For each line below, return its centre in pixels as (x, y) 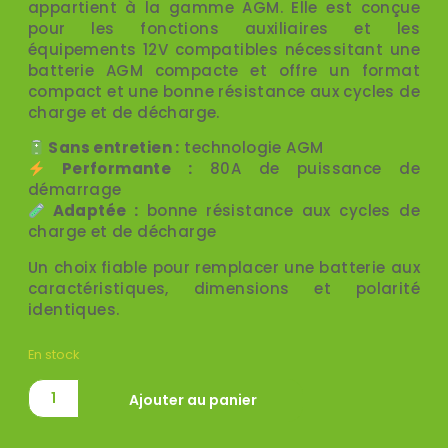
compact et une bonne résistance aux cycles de (224, 91)
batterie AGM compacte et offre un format (224, 70)
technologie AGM (251, 148)
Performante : (119, 169)
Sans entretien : (112, 148)
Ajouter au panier (192, 400)
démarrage (75, 190)
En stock (53, 355)
